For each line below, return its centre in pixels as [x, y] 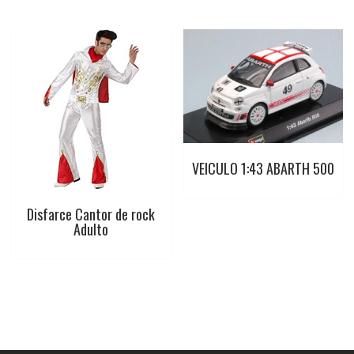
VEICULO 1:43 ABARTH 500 [264, 168]
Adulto [90, 229]
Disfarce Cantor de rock [90, 214]
